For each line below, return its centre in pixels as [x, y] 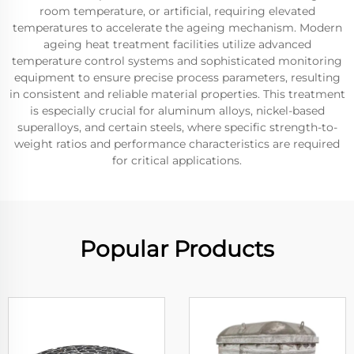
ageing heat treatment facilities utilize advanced [177, 44]
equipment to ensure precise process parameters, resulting [177, 77]
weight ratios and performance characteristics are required [177, 144]
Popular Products [177, 249]
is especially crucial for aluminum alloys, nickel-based [177, 111]
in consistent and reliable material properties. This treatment [177, 94]
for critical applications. [177, 160]
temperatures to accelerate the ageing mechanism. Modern [177, 28]
